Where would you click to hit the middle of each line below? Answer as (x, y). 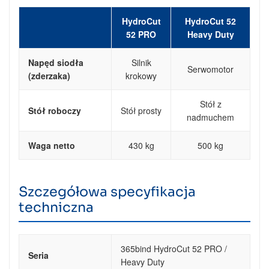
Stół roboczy (55, 111)
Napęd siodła (56, 63)
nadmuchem (210, 117)
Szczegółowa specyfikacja (107, 192)
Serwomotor (210, 69)
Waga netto (52, 146)
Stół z (210, 104)
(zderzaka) (49, 76)
